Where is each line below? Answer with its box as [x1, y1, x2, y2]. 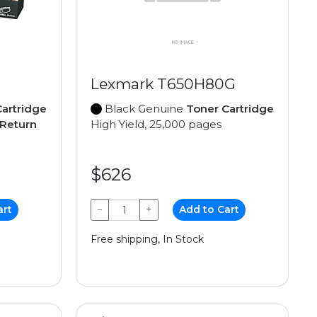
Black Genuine [102, 102, 186, 116]
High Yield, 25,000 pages [91, 117, 221, 132]
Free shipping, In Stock [91, 233, 204, 246]
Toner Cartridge [186, 102, 274, 116]
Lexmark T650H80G [91, 75, 236, 93]
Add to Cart [179, 203, 240, 217]
